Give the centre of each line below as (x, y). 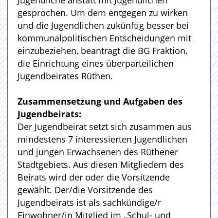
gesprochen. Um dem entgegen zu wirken (103, 13)
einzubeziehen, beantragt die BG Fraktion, (102, 51)
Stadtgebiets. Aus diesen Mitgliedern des (101, 164)
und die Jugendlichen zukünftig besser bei (103, 25)
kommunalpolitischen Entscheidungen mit (104, 38)
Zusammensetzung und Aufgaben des (100, 101)
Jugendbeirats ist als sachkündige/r (89, 202)
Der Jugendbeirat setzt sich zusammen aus (105, 127)
